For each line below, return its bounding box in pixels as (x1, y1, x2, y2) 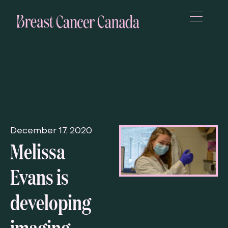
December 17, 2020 (10, 127, 92, 136)
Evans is (10, 161, 69, 191)
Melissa (10, 136, 65, 166)
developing (10, 187, 91, 217)
